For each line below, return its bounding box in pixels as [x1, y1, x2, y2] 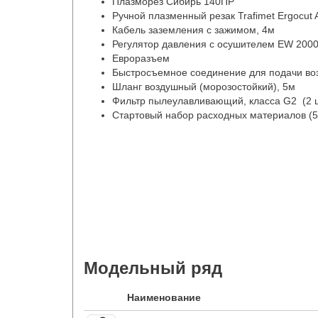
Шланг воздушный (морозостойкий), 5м [112, 81, 295, 92]
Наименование [127, 292, 201, 303]
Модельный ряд [84, 258, 222, 278]
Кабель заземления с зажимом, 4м [112, 24, 275, 35]
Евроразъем [112, 53, 170, 64]
